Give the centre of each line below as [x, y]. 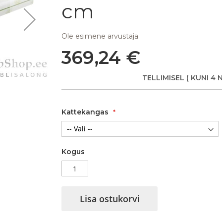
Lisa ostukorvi [110, 199]
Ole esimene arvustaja [100, 36]
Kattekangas [85, 112]
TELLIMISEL [163, 78]
